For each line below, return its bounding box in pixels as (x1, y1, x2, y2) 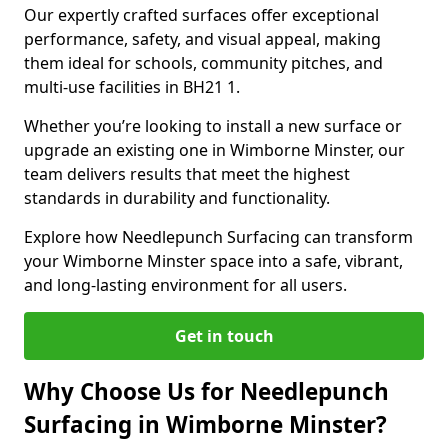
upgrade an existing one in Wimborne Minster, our (24, 139, 405, 161)
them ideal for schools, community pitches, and (24, 52, 383, 74)
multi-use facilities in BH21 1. (24, 76, 240, 98)
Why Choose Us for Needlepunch (24, 376, 389, 407)
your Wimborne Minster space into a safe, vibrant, (24, 250, 403, 272)
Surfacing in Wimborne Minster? (24, 409, 387, 440)
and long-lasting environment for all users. (24, 274, 347, 296)
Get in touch (174, 325, 274, 347)
